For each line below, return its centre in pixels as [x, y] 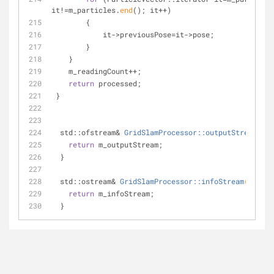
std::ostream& [90, 181]
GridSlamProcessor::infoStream [182, 181]
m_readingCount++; [105, 71]
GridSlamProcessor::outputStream [191, 132]
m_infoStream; [124, 193]
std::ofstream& [92, 132]
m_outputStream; [128, 144]
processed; [118, 83]
